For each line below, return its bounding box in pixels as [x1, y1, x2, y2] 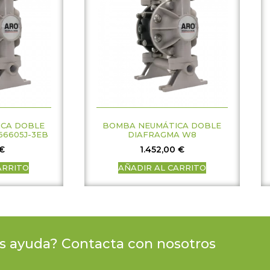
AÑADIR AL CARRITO [118, 162, 206, 172]
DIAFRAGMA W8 [127, 130, 196, 140]
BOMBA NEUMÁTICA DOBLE [102, 121, 222, 131]
